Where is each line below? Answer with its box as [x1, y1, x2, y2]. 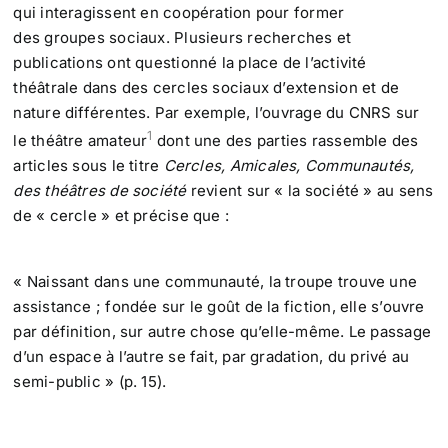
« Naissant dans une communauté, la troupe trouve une [13, 272, 418, 292]
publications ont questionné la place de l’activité [13, 53, 367, 73]
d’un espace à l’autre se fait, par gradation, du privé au [13, 347, 410, 367]
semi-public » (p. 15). [13, 372, 167, 392]
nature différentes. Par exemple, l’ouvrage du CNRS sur [13, 103, 420, 123]
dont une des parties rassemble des [152, 131, 419, 151]
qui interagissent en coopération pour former [13, 3, 345, 23]
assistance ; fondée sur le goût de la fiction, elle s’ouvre [13, 297, 425, 317]
